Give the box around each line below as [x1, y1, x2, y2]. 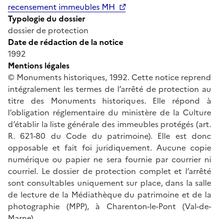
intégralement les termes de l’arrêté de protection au [8, 83, 211, 95]
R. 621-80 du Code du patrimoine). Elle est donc [8, 130, 211, 142]
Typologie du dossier [8, 12, 86, 24]
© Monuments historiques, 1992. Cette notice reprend [8, 71, 211, 83]
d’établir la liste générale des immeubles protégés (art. [8, 118, 211, 130]
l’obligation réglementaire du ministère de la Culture [8, 106, 211, 118]
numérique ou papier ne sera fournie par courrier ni [8, 153, 211, 165]
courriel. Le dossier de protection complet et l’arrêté [8, 165, 211, 177]
